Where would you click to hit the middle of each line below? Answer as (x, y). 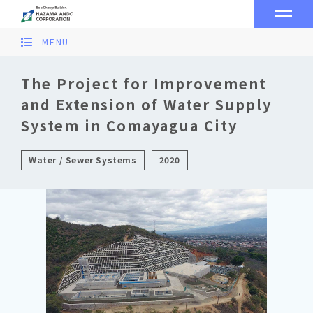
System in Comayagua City (129, 125)
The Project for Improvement (144, 83)
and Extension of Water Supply (146, 104)
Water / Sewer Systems (83, 160)
